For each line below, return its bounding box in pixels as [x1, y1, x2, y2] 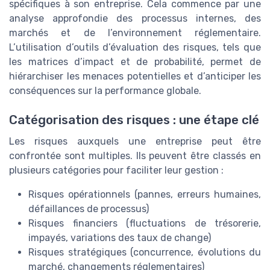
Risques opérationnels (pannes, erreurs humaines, [28, 189, 261, 201]
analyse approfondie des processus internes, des [9, 12, 261, 24]
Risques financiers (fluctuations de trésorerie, [28, 218, 261, 230]
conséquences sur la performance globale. [9, 84, 201, 96]
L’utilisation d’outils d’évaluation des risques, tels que [9, 41, 261, 53]
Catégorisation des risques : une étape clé [9, 113, 259, 128]
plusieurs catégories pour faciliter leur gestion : [9, 165, 224, 177]
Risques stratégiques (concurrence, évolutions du [28, 246, 261, 259]
